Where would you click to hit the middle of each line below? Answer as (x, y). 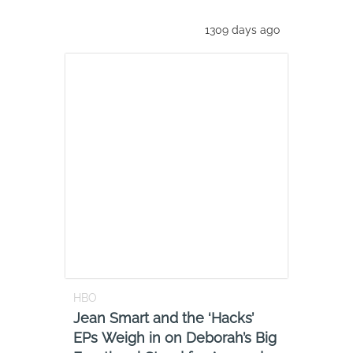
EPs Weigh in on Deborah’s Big (175, 337)
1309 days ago (242, 30)
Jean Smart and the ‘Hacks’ (163, 318)
